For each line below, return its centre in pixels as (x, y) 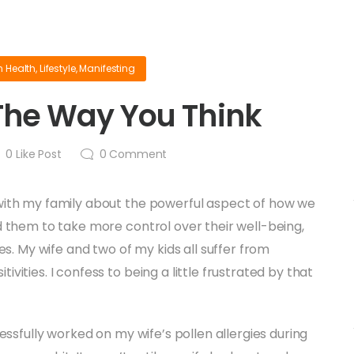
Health (21, 68)
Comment (137, 154)
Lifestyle (57, 68)
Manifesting (107, 68)
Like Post (37, 154)
